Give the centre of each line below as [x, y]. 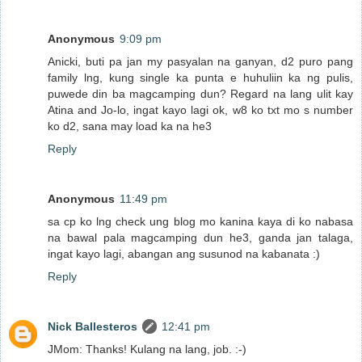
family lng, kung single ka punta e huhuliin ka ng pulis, [200, 77]
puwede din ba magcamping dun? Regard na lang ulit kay [200, 93]
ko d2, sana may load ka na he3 [130, 126]
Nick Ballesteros [93, 326]
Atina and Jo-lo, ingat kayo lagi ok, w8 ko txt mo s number [200, 109]
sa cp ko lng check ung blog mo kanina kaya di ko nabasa [200, 221]
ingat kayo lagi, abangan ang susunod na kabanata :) [184, 253]
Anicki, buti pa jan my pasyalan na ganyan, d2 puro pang [200, 61]
